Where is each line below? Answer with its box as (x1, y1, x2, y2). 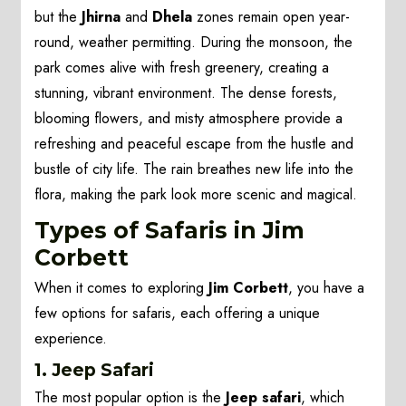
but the (34, 6, 82, 28)
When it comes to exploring (34, 277, 209, 299)
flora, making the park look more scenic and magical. (34, 184, 358, 206)
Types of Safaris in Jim (34, 217, 305, 245)
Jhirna (82, 6, 121, 28)
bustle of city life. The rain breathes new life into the (34, 159, 354, 180)
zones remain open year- (192, 6, 351, 28)
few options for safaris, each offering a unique (34, 303, 321, 324)
